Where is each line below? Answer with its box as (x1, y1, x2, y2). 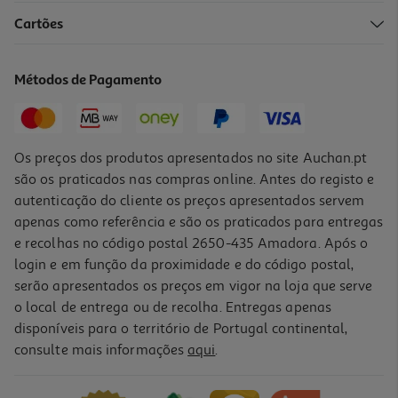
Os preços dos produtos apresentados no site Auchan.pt (14, 148, 368, 167)
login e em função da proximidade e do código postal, (14, 255, 354, 274)
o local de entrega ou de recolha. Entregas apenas (14, 298, 331, 316)
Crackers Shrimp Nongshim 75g (19, 349, 187, 365)
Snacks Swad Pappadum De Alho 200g (19, 27, 229, 43)
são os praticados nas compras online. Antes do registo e (14, 170, 375, 188)
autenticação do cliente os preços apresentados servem (14, 191, 365, 210)
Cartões (14, 17, 64, 32)
